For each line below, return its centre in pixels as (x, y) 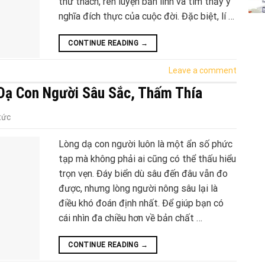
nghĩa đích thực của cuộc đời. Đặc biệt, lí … (146, 16)
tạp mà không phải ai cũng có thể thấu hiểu (147, 159)
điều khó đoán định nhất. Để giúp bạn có (141, 203)
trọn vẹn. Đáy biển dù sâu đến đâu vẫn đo (143, 174)
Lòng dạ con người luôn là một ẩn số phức (146, 144)
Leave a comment (203, 70)
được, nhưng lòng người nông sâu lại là (138, 189)
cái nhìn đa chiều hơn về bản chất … (130, 218)
